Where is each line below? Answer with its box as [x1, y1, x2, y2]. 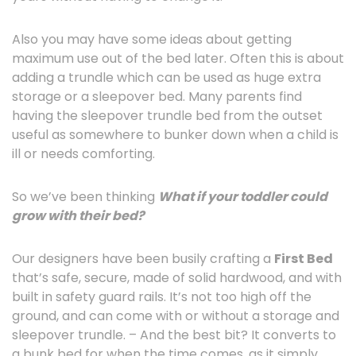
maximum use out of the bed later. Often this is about [12, 49, 344, 68]
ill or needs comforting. [12, 145, 155, 163]
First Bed [274, 250, 333, 268]
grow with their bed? [12, 207, 145, 225]
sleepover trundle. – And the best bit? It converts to [12, 326, 336, 344]
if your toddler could [194, 188, 327, 206]
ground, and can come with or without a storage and [12, 307, 339, 325]
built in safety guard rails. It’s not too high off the [12, 288, 311, 306]
